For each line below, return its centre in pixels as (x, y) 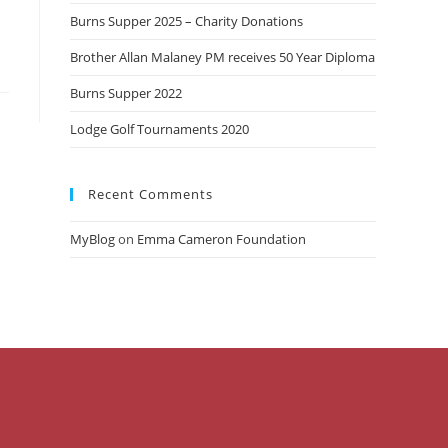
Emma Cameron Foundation (221, 239)
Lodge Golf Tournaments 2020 (159, 129)
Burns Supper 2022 (126, 93)
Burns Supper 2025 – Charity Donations (186, 21)
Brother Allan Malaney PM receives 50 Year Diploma (222, 57)
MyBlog (92, 239)
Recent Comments (150, 194)
